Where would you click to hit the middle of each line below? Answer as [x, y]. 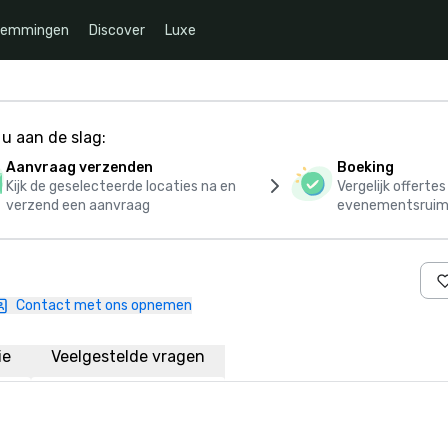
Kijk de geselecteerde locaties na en [120, 186]
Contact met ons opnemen [104, 305]
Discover [117, 30]
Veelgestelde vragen [128, 356]
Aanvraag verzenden [79, 167]
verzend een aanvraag [77, 205]
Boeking [365, 167]
